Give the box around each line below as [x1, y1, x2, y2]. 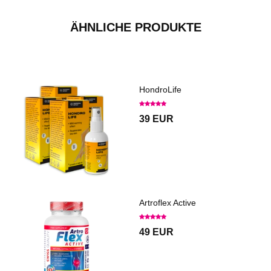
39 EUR [139, 113, 174, 124]
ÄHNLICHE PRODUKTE [70, 20, 201, 34]
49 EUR [139, 226, 174, 237]
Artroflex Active [139, 197, 196, 207]
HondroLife [139, 84, 181, 94]
